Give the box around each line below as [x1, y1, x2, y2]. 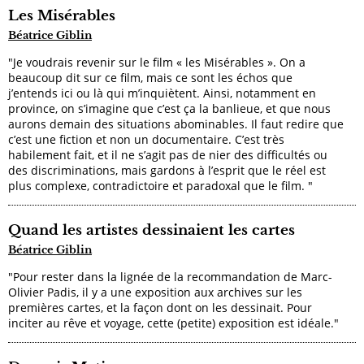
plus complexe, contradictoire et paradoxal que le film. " [8, 177, 313, 193]
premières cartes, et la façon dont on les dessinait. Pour [8, 299, 312, 315]
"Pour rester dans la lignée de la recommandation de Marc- [8, 268, 332, 284]
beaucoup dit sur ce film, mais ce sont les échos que [8, 69, 292, 85]
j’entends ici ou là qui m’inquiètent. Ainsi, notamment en [8, 84, 316, 101]
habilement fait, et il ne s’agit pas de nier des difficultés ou [8, 146, 327, 162]
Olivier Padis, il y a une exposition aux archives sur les [8, 284, 302, 300]
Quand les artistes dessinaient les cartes [8, 221, 295, 239]
